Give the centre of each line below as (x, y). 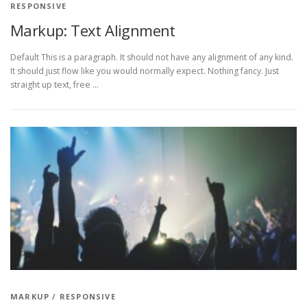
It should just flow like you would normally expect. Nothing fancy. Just (145, 71)
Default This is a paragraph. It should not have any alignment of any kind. (152, 58)
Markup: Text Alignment (93, 30)
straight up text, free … (54, 85)
